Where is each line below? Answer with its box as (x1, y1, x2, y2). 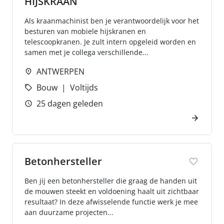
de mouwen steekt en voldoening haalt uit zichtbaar (24, 186, 199, 196)
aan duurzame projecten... (24, 207, 113, 217)
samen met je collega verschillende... (24, 47, 148, 57)
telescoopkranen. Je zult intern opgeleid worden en (24, 37, 196, 46)
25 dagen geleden (36, 98, 103, 109)
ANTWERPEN (36, 66, 84, 77)
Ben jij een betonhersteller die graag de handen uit (24, 176, 197, 185)
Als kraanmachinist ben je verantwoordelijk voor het (24, 16, 199, 25)
